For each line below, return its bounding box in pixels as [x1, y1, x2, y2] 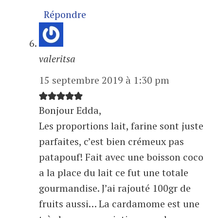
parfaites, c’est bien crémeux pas [39, 135, 184, 148]
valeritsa [39, 52, 75, 66]
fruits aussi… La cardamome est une [39, 197, 200, 211]
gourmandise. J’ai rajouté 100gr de [39, 182, 191, 195]
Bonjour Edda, [39, 104, 102, 117]
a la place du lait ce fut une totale [39, 166, 188, 180]
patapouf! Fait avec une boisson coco [39, 150, 203, 164]
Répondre [44, 8, 86, 21]
